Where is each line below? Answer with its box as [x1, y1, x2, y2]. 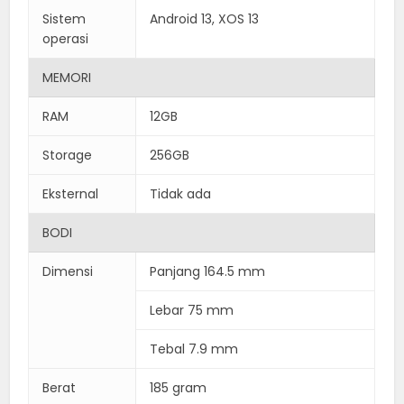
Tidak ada [150, 184, 212, 203]
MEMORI [42, 68, 92, 87]
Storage [42, 145, 93, 164]
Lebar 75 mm [150, 300, 234, 319]
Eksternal [42, 184, 99, 203]
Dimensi [42, 262, 94, 280]
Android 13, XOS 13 [150, 9, 260, 28]
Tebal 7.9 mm [150, 339, 239, 358]
